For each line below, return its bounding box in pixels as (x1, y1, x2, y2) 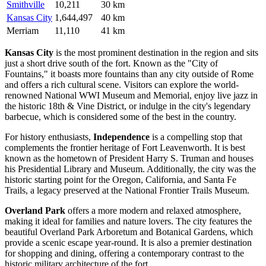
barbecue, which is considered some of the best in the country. (5, 112, 236, 122)
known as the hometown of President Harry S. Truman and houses (5, 153, 254, 164)
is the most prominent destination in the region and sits (53, 47, 258, 58)
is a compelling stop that (150, 132, 242, 142)
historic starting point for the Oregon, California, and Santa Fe (5, 175, 236, 185)
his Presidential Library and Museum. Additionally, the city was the (5, 164, 256, 175)
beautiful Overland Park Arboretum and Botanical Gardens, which (5, 227, 253, 237)
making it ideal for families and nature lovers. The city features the (5, 216, 252, 227)
